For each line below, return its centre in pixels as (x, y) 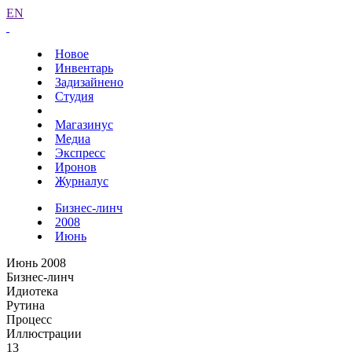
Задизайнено (89, 82)
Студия (74, 96)
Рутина (26, 305)
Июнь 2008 (36, 263)
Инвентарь (84, 68)
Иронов (76, 167)
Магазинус (84, 125)
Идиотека (32, 291)
